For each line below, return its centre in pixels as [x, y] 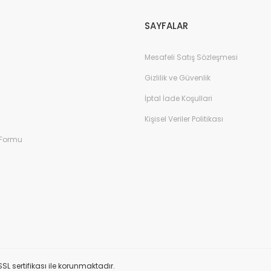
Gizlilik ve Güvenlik [178, 78]
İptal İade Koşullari [178, 98]
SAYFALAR [166, 26]
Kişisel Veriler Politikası [184, 119]
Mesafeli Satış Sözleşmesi [191, 57]
